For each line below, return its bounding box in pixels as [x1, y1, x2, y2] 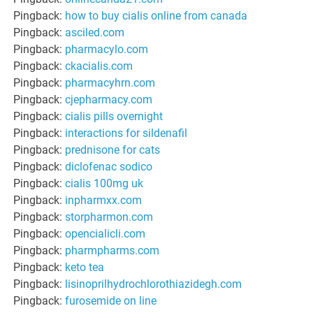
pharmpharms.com [65, 243, 160, 257]
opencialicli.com [65, 226, 146, 240]
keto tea [65, 260, 105, 274]
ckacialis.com [65, 59, 133, 73]
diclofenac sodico [65, 159, 153, 173]
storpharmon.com [65, 210, 154, 224]
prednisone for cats [65, 143, 161, 156]
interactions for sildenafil [65, 126, 188, 140]
